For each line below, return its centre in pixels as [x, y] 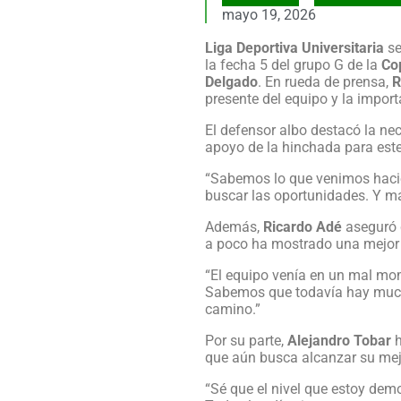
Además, [234, 226]
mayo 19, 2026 [269, 15]
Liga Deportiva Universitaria [294, 47]
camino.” [233, 309]
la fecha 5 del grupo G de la [293, 64]
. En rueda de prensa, [325, 81]
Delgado [231, 81]
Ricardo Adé [303, 226]
